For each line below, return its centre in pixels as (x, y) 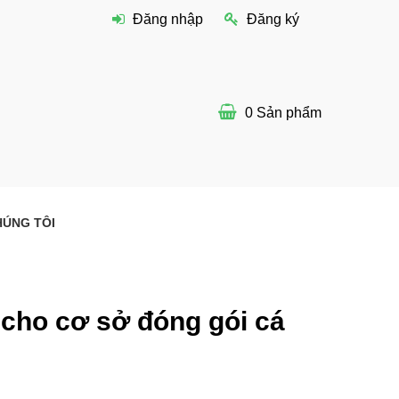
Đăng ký (273, 19)
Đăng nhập (168, 19)
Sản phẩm (287, 112)
